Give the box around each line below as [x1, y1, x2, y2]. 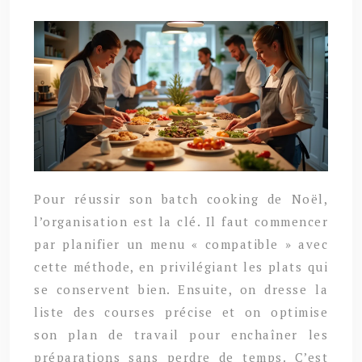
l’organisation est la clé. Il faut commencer [34, 213, 328, 229]
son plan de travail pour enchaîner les [34, 326, 328, 343]
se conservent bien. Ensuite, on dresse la [34, 280, 328, 297]
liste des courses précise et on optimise [34, 303, 328, 320]
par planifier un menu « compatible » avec [34, 235, 328, 252]
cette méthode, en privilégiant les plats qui [34, 258, 328, 275]
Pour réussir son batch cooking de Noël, [34, 190, 328, 207]
